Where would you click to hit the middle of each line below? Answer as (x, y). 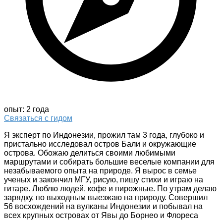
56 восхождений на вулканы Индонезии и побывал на (103, 207)
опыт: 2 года (27, 110)
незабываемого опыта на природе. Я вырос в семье (100, 171)
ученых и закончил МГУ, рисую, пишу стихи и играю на (104, 180)
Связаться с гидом (38, 118)
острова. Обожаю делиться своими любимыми (90, 153)
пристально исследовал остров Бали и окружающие (100, 144)
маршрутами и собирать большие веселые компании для (109, 162)
